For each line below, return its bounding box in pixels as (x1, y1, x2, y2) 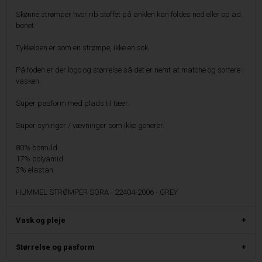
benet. (16, 20, 36, 30)
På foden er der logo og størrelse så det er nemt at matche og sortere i (16, 65, 244, 74)
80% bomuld (16, 143, 58, 152)
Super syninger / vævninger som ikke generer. (16, 120, 165, 130)
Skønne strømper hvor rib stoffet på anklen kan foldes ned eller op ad (16, 9, 242, 19)
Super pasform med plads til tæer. (16, 98, 130, 108)
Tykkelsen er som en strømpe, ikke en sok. (16, 43, 150, 52)
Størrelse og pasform (16, 242, 95, 251)
